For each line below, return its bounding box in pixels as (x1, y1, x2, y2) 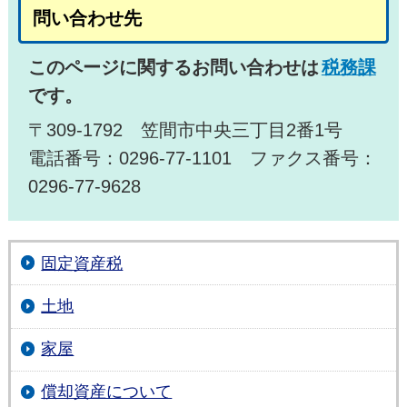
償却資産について (41, 382, 173, 402)
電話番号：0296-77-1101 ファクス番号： (28, 148, 378, 169)
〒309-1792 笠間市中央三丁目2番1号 (28, 120, 343, 141)
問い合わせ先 (33, 8, 143, 29)
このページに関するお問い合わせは (28, 57, 320, 78)
